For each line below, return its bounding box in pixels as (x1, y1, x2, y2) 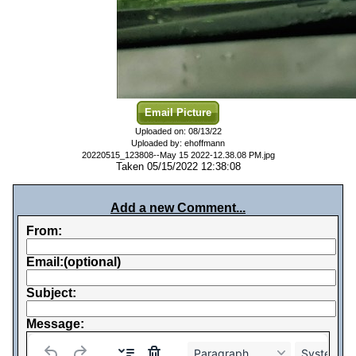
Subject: (26, 286, 76, 300)
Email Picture (145, 106, 211, 118)
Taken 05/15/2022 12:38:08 (115, 161, 241, 172)
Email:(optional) (26, 255, 121, 269)
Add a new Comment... (110, 201, 246, 215)
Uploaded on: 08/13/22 (134, 126, 222, 136)
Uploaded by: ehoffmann (131, 138, 225, 148)
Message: (26, 317, 84, 331)
